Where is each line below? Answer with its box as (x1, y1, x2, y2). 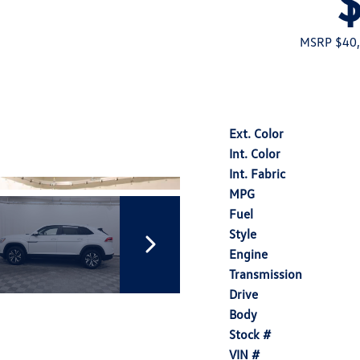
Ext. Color (229, 125, 284, 141)
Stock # (229, 326, 271, 342)
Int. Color (229, 145, 280, 162)
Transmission (229, 266, 302, 282)
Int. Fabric (229, 166, 285, 182)
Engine (229, 246, 268, 262)
